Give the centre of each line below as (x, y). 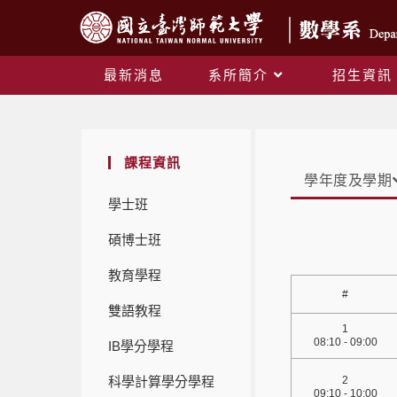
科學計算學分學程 (161, 382)
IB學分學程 (141, 346)
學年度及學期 (348, 181)
